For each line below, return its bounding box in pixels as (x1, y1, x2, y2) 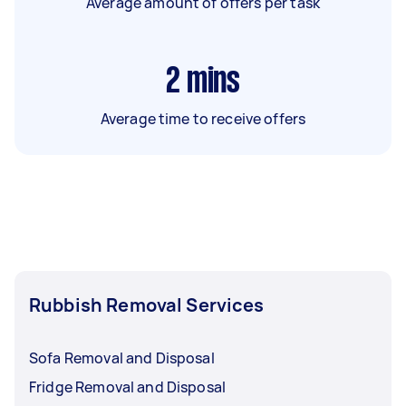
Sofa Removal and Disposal (29, 347, 215, 368)
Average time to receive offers (100, 108, 306, 129)
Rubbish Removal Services (29, 292, 265, 317)
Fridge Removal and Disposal (29, 376, 227, 397)
